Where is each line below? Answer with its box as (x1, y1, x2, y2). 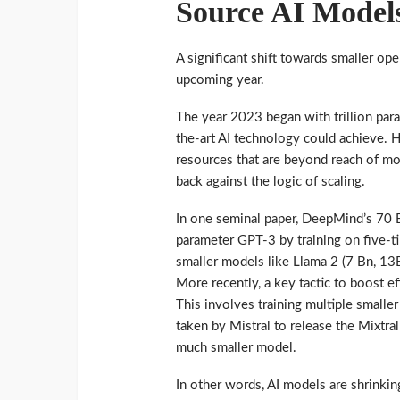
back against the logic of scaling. (176, 175, 365, 189)
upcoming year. (176, 73, 264, 87)
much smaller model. (176, 341, 296, 355)
